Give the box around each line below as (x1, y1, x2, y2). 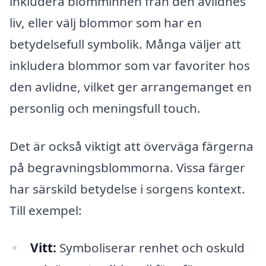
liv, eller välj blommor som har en (9, 14, 202, 31)
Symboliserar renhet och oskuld (56, 239, 245, 256)
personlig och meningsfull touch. (9, 99, 201, 116)
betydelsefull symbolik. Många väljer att (9, 35, 241, 52)
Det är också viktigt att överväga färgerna (9, 137, 254, 154)
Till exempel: (9, 201, 82, 218)
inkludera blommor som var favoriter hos (9, 56, 250, 74)
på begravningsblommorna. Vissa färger (9, 159, 245, 176)
